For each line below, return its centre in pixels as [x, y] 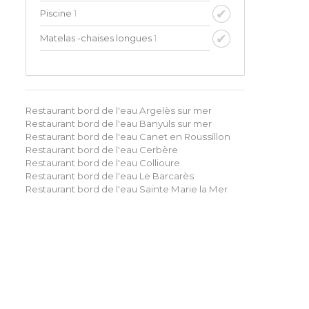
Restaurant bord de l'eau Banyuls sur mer [119, 124]
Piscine [57, 13]
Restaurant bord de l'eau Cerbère [102, 150]
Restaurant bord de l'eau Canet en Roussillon [128, 137]
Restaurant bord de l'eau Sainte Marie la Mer [127, 189]
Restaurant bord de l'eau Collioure [103, 163]
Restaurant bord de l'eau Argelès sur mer [119, 111]
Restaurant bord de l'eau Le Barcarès [110, 176]
